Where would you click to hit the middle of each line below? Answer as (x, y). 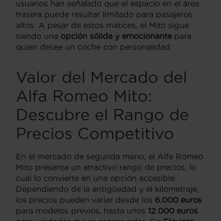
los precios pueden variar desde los (85, 200)
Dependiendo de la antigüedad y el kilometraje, (107, 189)
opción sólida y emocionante (116, 36)
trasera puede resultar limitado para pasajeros (104, 15)
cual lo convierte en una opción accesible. (96, 178)
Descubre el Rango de (102, 115)
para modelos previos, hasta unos (82, 211)
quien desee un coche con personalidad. (94, 47)
